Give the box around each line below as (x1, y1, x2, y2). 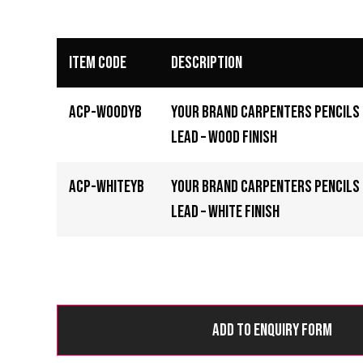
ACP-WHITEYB (69, 177, 144, 198)
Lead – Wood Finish (171, 127, 277, 148)
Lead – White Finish (171, 202, 280, 223)
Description (171, 53, 242, 74)
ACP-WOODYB (69, 102, 142, 123)
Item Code (69, 53, 126, 74)
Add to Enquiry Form (212, 319, 332, 340)
